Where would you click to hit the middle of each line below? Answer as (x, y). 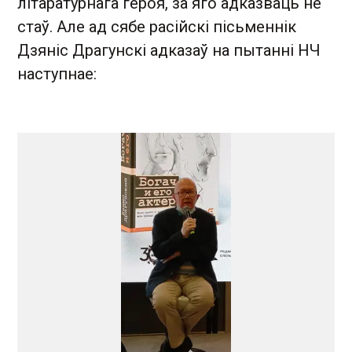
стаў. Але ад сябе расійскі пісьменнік (157, 27)
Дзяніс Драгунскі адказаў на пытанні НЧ (169, 51)
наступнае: (57, 74)
